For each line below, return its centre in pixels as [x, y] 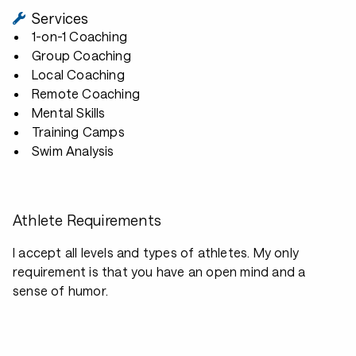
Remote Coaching [86, 93]
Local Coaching [78, 74]
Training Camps [78, 132]
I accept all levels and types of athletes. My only [156, 252]
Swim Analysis [73, 151]
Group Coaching [81, 55]
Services [60, 18]
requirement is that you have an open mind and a [159, 271]
